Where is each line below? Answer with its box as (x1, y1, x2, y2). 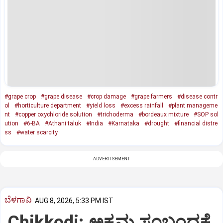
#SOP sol (194, 111, 219, 118)
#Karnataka (108, 119, 139, 127)
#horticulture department (14, 102, 81, 109)
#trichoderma (97, 111, 133, 118)
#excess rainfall (120, 102, 163, 109)
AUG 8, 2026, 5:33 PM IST (35, 196, 113, 205)
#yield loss (86, 102, 115, 109)
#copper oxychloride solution (15, 111, 92, 118)
